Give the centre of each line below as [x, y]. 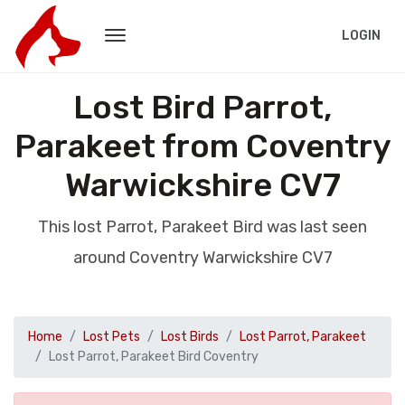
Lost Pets [112, 337]
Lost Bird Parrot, [202, 107]
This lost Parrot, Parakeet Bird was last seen [202, 227]
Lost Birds [190, 337]
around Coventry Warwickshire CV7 [202, 258]
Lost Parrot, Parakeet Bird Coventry [154, 357]
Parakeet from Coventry [202, 146]
